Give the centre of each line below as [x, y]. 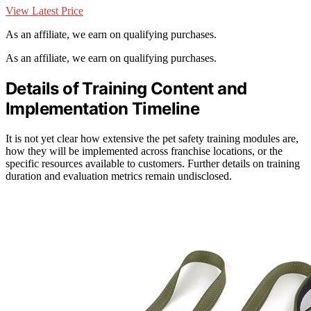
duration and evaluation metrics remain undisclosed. [119, 176]
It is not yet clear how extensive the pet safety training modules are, [152, 139]
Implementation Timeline [103, 109]
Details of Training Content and [126, 89]
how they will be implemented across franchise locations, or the [144, 151]
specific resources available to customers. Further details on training [153, 164]
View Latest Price [44, 11]
